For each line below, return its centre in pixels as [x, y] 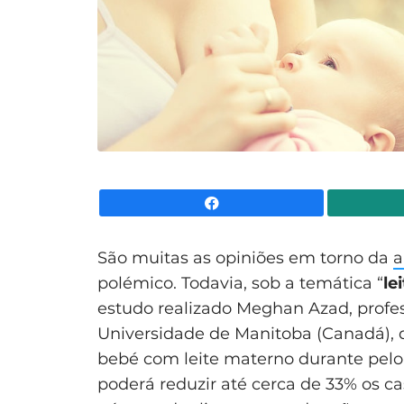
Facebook [357, 202]
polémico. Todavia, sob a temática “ [240, 283]
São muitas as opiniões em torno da [245, 257]
